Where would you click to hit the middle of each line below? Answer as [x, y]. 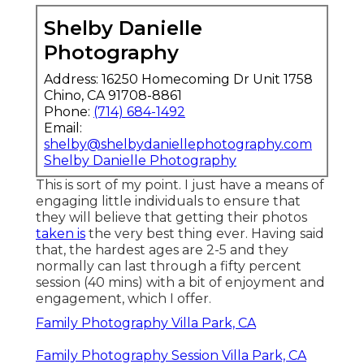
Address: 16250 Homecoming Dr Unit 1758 [178, 79]
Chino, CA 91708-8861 [113, 95]
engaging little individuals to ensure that [168, 201]
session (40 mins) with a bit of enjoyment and [180, 282]
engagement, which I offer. [123, 298]
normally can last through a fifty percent [169, 266]
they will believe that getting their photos [171, 217]
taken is [61, 233]
